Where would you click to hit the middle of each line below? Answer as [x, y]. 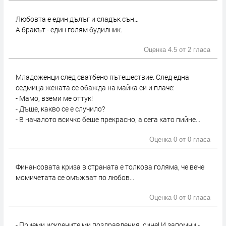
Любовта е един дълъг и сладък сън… [77, 19]
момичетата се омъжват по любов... [75, 178]
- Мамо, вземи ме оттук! [54, 98]
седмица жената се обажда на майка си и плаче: [95, 88]
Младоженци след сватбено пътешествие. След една [102, 77]
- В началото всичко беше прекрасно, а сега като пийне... [108, 120]
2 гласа [199, 50]
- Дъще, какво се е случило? [60, 109]
